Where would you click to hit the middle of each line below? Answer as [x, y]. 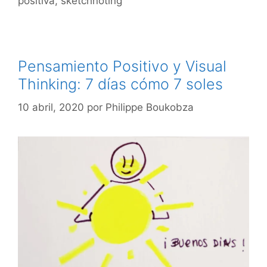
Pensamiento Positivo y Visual [122, 66]
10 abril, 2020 [51, 107]
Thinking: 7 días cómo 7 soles [120, 84]
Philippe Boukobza [150, 107]
